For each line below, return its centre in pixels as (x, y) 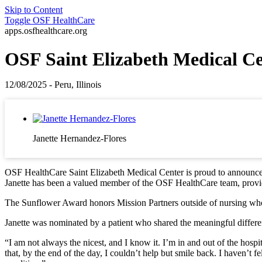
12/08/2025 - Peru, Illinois (53, 85)
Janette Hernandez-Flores (80, 139)
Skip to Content (34, 10)
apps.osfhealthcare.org (46, 31)
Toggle (18, 20)
